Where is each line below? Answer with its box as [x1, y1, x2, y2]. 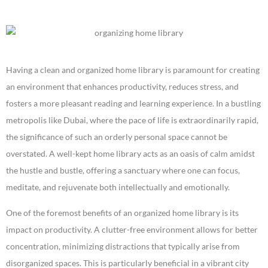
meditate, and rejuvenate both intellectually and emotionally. [6, 182, 230, 193]
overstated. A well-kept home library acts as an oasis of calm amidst [6, 148, 255, 159]
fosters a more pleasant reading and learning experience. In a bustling [6, 98, 261, 109]
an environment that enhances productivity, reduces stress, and [6, 81, 239, 92]
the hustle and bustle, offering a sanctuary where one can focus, [6, 165, 240, 176]
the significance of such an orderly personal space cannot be [6, 132, 227, 142]
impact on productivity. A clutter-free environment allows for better [6, 224, 258, 235]
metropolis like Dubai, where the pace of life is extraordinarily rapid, [6, 115, 258, 126]
